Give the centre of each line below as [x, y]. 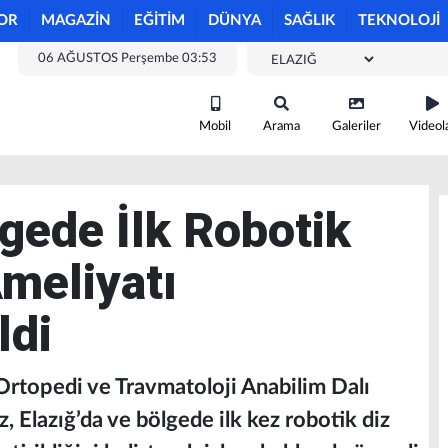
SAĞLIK [309, 20]
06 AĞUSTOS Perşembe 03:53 [127, 58]
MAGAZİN [76, 20]
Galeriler [356, 126]
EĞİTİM [159, 20]
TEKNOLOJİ [399, 20]
